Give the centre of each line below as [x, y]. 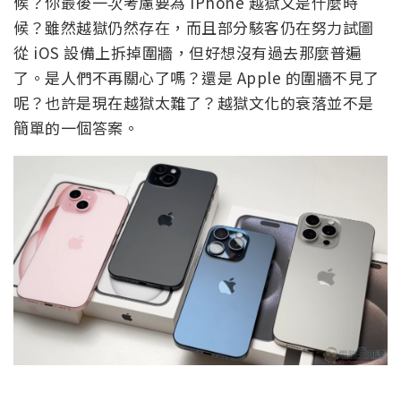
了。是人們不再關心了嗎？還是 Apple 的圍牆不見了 [196, 78]
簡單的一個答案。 [76, 128]
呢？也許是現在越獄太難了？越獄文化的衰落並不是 [194, 103]
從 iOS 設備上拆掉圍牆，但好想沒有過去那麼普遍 [188, 53]
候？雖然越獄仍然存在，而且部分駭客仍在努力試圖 [194, 28]
